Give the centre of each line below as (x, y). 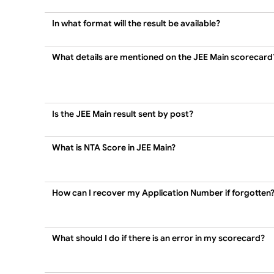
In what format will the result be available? (136, 24)
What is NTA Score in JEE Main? (114, 148)
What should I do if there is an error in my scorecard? (158, 238)
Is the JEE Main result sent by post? (123, 114)
